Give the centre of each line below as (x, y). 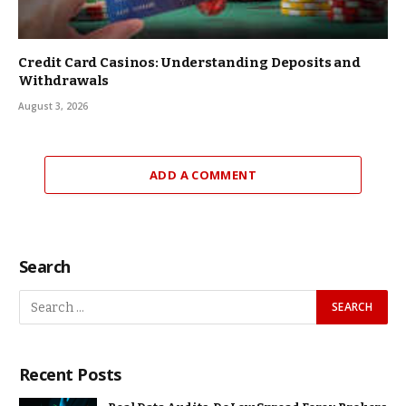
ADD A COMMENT (203, 175)
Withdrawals (64, 81)
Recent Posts (70, 375)
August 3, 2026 (53, 106)
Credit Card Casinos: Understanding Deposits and (189, 63)
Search (45, 267)
